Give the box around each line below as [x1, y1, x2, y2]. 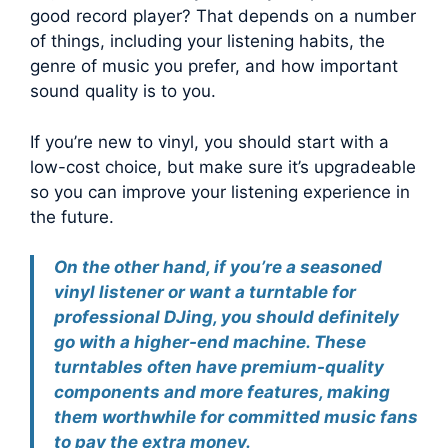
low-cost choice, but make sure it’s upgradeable [30, 156, 416, 177]
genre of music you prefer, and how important [30, 56, 398, 77]
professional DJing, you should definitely [54, 307, 399, 328]
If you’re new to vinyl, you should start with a [30, 131, 389, 152]
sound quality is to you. [30, 81, 216, 102]
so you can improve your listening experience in [30, 181, 410, 202]
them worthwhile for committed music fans [54, 407, 418, 428]
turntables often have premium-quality [54, 357, 384, 378]
